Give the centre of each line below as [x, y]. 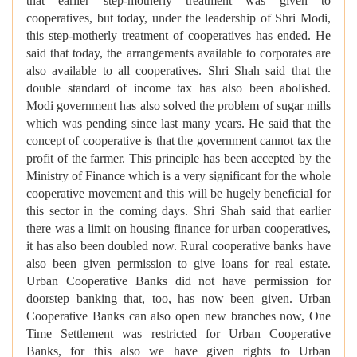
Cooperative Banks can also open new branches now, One [178, 316]
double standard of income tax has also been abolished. [178, 88]
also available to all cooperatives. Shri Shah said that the [178, 70]
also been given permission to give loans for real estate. [178, 263]
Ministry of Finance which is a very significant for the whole [178, 175]
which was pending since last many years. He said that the [178, 123]
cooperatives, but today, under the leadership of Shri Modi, [178, 18]
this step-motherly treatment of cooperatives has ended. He [178, 35]
